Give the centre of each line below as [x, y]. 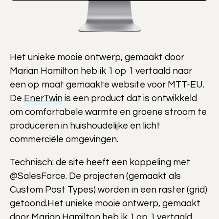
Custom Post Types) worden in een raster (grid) [109, 189]
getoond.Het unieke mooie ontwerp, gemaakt [105, 203]
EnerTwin [43, 98]
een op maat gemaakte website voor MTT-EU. [107, 84]
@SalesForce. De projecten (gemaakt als [95, 176]
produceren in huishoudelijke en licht [85, 125]
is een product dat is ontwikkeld [130, 98]
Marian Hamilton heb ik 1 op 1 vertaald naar [101, 71]
